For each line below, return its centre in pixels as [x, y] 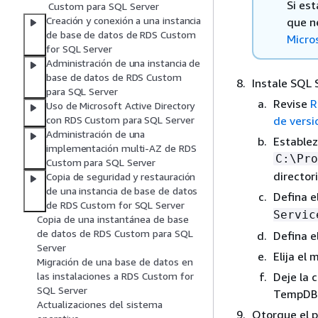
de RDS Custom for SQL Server [115, 205]
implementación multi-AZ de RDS [121, 148]
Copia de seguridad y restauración [121, 177]
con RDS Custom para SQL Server [120, 120]
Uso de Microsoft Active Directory [121, 106]
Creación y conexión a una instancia [124, 21]
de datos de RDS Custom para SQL [115, 234]
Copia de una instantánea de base [113, 219]
